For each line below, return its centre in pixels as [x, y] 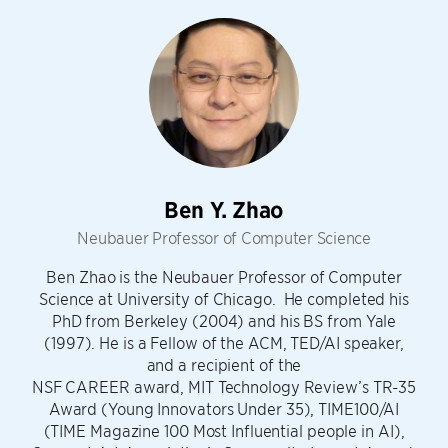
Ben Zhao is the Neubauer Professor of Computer [224, 275]
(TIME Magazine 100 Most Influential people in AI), [224, 429]
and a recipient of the [224, 363]
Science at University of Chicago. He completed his [224, 297]
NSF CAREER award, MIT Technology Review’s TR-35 [224, 385]
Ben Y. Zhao [224, 209]
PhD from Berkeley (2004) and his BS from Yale [224, 319]
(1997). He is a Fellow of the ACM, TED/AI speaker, [224, 341]
